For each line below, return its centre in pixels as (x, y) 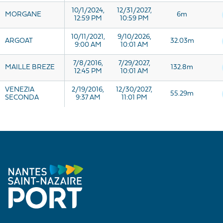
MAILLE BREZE (30, 67)
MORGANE (23, 15)
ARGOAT (19, 41)
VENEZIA (20, 90)
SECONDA (22, 98)
